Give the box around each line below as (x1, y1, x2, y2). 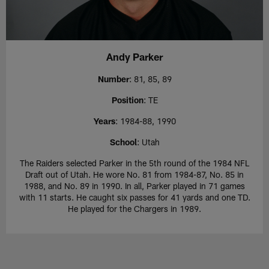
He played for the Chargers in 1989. (68, 203, 201, 214)
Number (97, 73, 129, 84)
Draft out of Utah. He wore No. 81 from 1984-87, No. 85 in (25, 169, 244, 180)
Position (111, 94, 144, 105)
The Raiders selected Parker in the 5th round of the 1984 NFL (20, 157, 249, 168)
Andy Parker (106, 50, 163, 62)
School (109, 136, 137, 147)
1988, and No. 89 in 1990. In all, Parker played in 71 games (24, 180, 245, 191)
